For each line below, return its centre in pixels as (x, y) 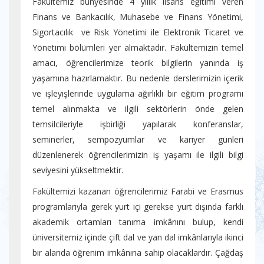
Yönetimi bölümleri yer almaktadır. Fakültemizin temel (138, 47)
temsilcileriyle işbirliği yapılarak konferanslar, (138, 124)
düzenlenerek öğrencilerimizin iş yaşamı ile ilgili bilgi (138, 155)
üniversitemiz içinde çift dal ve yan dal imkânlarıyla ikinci (138, 237)
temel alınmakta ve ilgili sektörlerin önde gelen (138, 109)
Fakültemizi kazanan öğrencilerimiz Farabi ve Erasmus (138, 191)
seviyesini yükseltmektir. (78, 170)
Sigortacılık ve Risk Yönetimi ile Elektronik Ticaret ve (138, 32)
